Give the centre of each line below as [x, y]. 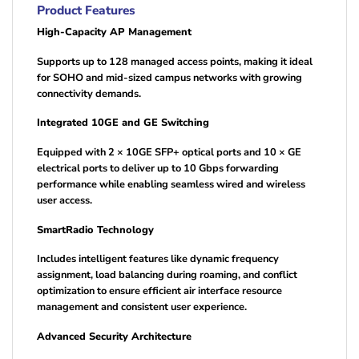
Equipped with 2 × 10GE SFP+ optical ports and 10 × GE [169, 152]
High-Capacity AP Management [114, 32]
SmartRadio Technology [95, 230]
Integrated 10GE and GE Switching [123, 123]
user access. [65, 200]
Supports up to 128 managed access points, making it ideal [175, 61]
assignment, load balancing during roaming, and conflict [167, 275]
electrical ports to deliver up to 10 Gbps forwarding [158, 168]
